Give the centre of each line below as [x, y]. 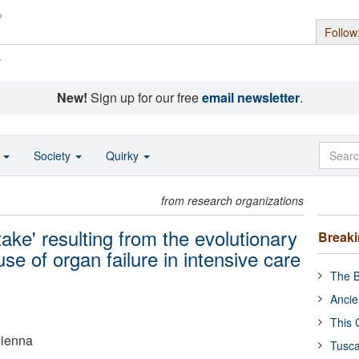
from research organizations [233, 200]
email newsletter [250, 97]
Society [54, 155]
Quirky [124, 155]
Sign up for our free [144, 97]
